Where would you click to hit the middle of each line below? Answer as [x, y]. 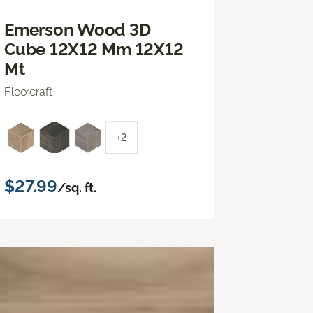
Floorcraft [28, 92]
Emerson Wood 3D [78, 29]
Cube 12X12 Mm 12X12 [94, 49]
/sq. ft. [77, 187]
